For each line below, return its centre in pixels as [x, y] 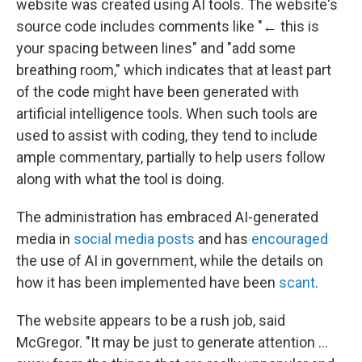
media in [45, 239]
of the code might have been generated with [158, 92]
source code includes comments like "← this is [168, 27]
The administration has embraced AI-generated [167, 217]
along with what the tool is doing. [120, 179]
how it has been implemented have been [147, 283]
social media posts [134, 239]
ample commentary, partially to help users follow [171, 158]
